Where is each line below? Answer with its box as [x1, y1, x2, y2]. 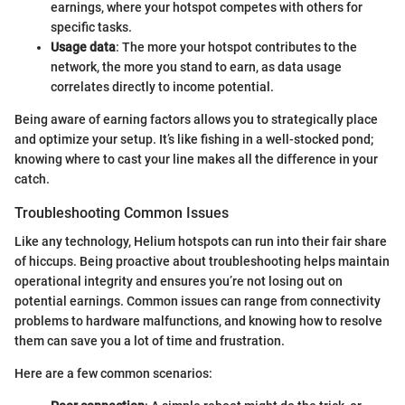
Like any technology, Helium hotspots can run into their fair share [14, 234, 387, 250]
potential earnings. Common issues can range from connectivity [14, 294, 381, 309]
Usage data [51, 40, 116, 55]
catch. [14, 172, 50, 187]
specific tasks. [51, 20, 132, 35]
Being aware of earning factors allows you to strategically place [14, 112, 378, 127]
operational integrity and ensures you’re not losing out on [14, 274, 343, 289]
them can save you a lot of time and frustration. [14, 334, 285, 349]
